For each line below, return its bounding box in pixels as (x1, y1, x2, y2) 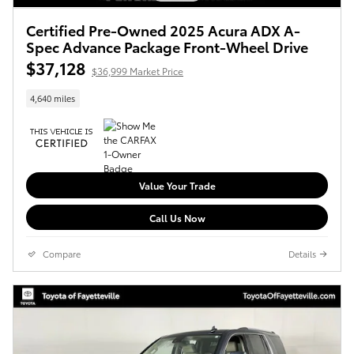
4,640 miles (30, 91, 76, 104)
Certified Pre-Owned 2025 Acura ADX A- (26, 19, 300, 40)
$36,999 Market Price (92, 63, 183, 77)
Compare (43, 247, 81, 261)
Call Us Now (149, 210, 205, 224)
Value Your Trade (138, 178, 216, 192)
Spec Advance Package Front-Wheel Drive (26, 36, 308, 56)
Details (288, 247, 316, 261)
